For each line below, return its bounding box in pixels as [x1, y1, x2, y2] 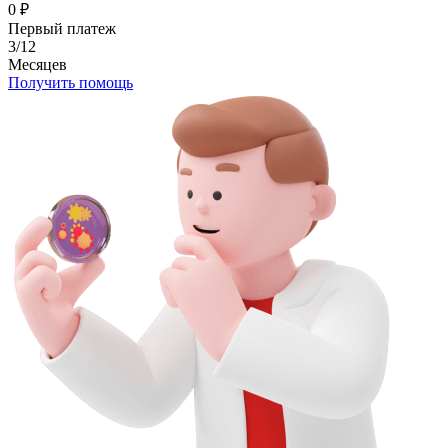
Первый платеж [8, 19, 116, 37]
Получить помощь [8, 73, 133, 91]
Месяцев [8, 55, 67, 73]
